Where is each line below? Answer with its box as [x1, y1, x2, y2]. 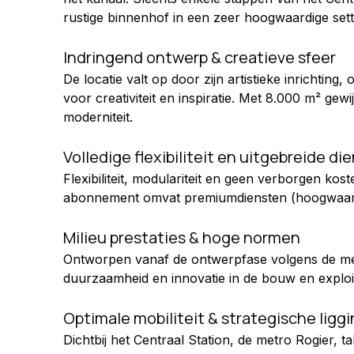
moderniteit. [63, 109, 133, 126]
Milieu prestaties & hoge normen [63, 227, 300, 249]
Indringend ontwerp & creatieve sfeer [63, 47, 336, 69]
